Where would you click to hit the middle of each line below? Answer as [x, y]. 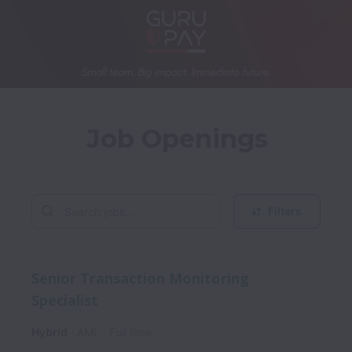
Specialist [65, 301]
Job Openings [177, 139]
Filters [285, 211]
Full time [130, 332]
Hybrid [49, 332]
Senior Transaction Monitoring [140, 278]
